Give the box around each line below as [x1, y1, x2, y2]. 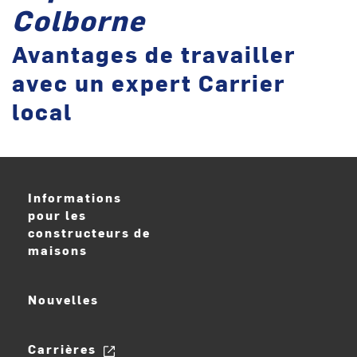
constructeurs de [28, 224, 151, 241]
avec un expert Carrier [12, 67, 285, 98]
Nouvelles [28, 291, 99, 308]
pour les [28, 206, 87, 224]
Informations [28, 189, 122, 206]
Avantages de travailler [12, 38, 296, 69]
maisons [28, 241, 88, 259]
